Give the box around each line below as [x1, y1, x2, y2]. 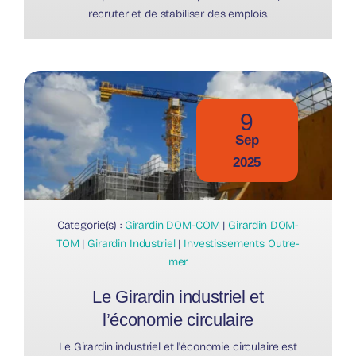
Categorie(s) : [56, 218, 125, 232]
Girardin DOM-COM [124, 218, 220, 232]
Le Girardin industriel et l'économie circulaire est [59, 339, 297, 354]
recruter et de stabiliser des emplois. [87, 6, 269, 21]
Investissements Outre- [184, 236, 300, 250]
